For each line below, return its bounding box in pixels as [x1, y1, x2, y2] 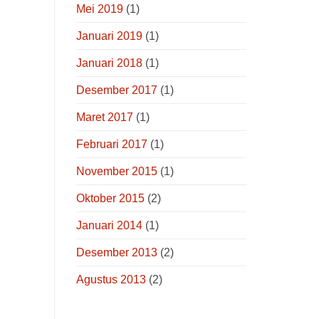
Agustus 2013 [76, 273, 146, 286]
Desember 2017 [76, 83, 157, 96]
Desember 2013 [76, 246, 157, 258]
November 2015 [76, 164, 157, 177]
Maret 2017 [76, 110, 133, 123]
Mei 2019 [76, 2, 123, 15]
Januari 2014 [76, 219, 142, 231]
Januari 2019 [76, 29, 142, 42]
